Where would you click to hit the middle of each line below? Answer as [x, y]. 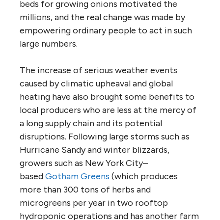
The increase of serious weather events [98, 70]
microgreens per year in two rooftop [94, 203]
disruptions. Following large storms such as [105, 136]
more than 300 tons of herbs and [85, 189]
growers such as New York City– [84, 163]
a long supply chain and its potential [91, 123]
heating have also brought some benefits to [107, 96]
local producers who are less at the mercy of [108, 110]
